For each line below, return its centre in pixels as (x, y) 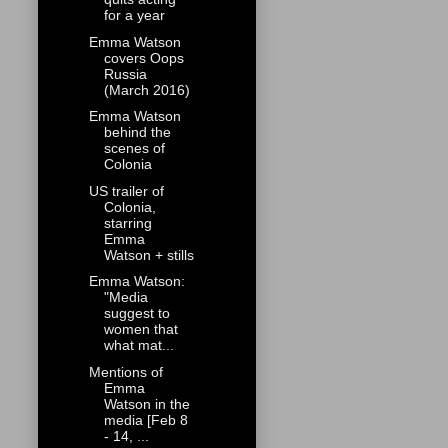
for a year (134, 15)
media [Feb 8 (145, 419)
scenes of (134, 148)
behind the (137, 132)
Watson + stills (148, 254)
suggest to (136, 313)
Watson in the (146, 403)
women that (140, 329)
